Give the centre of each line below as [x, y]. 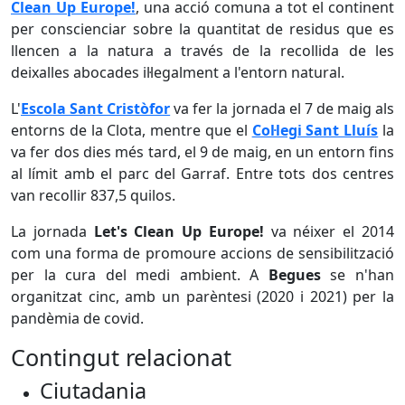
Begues [294, 275]
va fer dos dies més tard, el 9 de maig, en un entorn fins [202, 152]
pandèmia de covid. [77, 318]
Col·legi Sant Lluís [315, 130]
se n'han [358, 275]
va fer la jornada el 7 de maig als [283, 108]
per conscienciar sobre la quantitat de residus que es [202, 29]
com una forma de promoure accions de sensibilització [202, 253]
